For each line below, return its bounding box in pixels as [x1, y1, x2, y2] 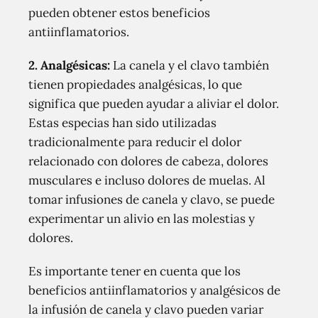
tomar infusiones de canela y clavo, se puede [28, 192, 275, 207]
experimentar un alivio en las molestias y [28, 211, 255, 226]
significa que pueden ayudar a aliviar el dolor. [28, 96, 279, 111]
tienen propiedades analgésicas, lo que [28, 77, 242, 92]
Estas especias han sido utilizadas [28, 115, 216, 131]
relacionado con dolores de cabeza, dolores [28, 153, 268, 169]
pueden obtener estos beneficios [28, 5, 210, 21]
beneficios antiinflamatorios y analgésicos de [28, 283, 280, 298]
